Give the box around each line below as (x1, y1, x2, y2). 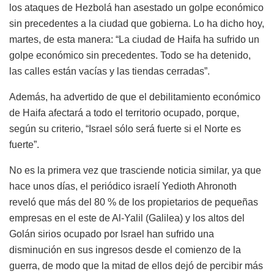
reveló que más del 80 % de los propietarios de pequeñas (9, 196, 258, 207)
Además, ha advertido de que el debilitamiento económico (9, 91, 261, 102)
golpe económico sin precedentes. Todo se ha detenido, (9, 50, 251, 61)
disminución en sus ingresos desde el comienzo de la (9, 244, 241, 255)
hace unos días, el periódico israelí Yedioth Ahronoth (9, 180, 237, 191)
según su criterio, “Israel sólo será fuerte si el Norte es (9, 123, 241, 134)
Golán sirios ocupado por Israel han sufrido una (9, 228, 214, 239)
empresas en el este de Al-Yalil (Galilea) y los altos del (9, 212, 245, 223)
